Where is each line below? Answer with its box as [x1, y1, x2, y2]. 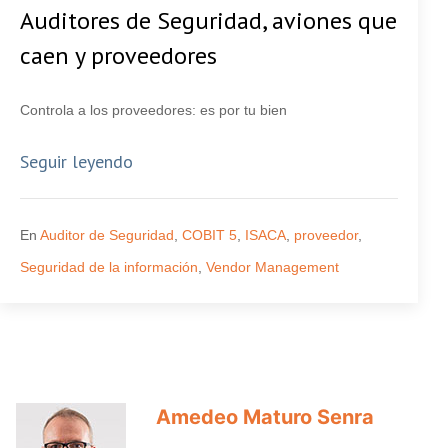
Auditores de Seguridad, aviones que [20, 5, 397, 36]
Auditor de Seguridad [40, 227, 174, 243]
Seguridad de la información [20, 259, 198, 275]
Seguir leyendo [20, 150, 133, 173]
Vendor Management [206, 259, 339, 275]
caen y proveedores [20, 40, 217, 71]
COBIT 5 [182, 227, 237, 243]
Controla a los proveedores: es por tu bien [20, 102, 287, 118]
